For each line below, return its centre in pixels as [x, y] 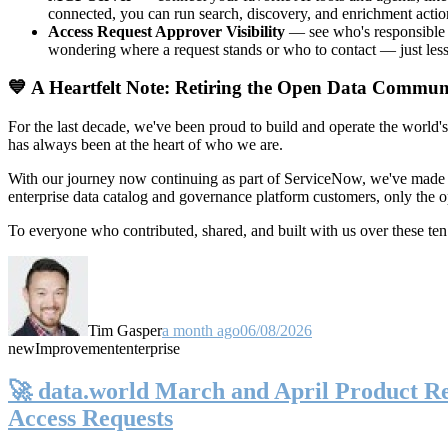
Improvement [77, 348]
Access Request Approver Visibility [166, 31]
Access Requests [90, 417]
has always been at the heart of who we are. [145, 144]
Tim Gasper [125, 330]
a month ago [201, 330]
